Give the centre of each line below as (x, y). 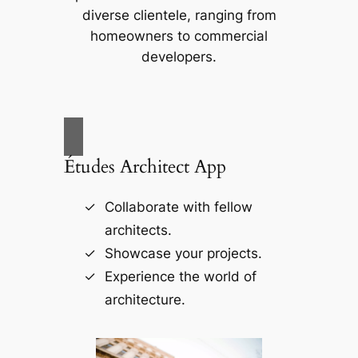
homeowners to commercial (179, 36)
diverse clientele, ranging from (179, 16)
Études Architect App (145, 166)
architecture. (145, 299)
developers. (179, 57)
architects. (138, 230)
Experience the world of (180, 276)
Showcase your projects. (183, 253)
